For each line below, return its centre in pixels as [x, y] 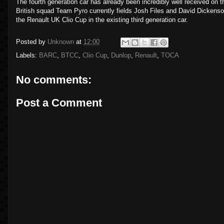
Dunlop [121, 55]
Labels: [27, 55]
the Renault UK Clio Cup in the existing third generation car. [102, 20]
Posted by [32, 42]
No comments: [54, 80]
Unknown [61, 42]
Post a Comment [59, 102]
